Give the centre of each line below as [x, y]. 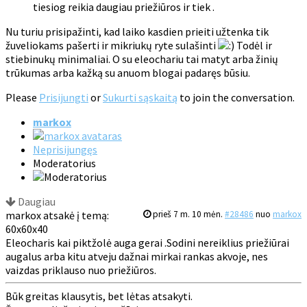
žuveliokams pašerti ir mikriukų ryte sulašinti [112, 46]
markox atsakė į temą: [57, 216]
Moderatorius [64, 163]
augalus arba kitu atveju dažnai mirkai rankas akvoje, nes [137, 257]
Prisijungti [64, 98]
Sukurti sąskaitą [140, 98]
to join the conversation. [236, 98]
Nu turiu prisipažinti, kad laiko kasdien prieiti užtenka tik [137, 32]
